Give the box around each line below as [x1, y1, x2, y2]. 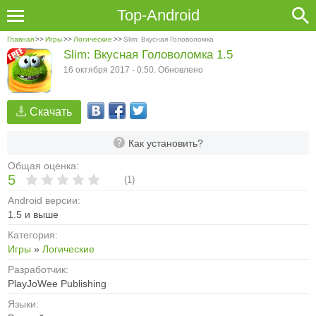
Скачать [30, 106, 72, 118]
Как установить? [128, 138, 203, 149]
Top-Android [116, 6, 200, 24]
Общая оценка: [8, 160, 79, 171]
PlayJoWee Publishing [8, 278, 107, 289]
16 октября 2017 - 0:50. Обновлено [63, 65, 203, 75]
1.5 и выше [8, 209, 59, 220]
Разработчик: [8, 264, 68, 275]
